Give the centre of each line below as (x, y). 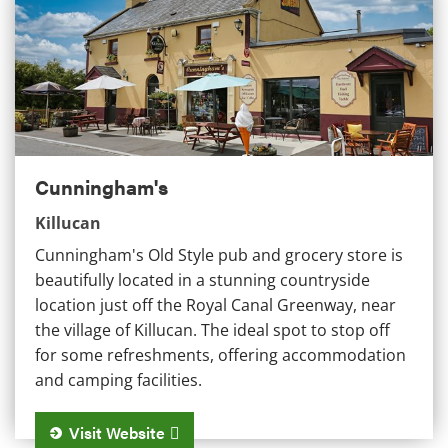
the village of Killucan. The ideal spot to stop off (212, 329)
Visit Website (117, 432)
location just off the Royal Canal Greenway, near (215, 304)
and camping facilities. (118, 379)
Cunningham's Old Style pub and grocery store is (219, 254)
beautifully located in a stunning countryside (202, 279)
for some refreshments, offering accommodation (220, 354)
